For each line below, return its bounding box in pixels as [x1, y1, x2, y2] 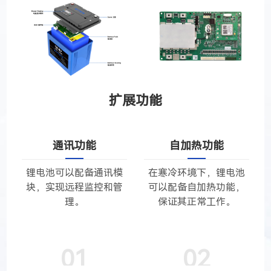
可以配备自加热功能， [148, 181, 246, 194]
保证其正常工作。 [158, 196, 236, 208]
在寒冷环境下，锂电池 [148, 167, 246, 179]
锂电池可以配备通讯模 [25, 167, 123, 179]
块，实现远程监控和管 [25, 181, 123, 194]
